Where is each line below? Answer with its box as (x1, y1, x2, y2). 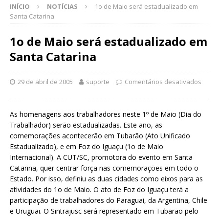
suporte (86, 77, 109, 86)
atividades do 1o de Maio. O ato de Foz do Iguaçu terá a (10, 184, 189, 194)
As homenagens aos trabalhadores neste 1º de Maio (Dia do (10, 109, 201, 119)
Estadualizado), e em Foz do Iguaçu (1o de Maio (10, 141, 163, 151)
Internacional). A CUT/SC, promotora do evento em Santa (10, 152, 193, 162)
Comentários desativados (125, 77, 201, 86)
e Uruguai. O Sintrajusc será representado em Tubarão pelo (10, 206, 198, 216)
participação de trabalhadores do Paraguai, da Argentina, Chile (10, 195, 207, 205)
